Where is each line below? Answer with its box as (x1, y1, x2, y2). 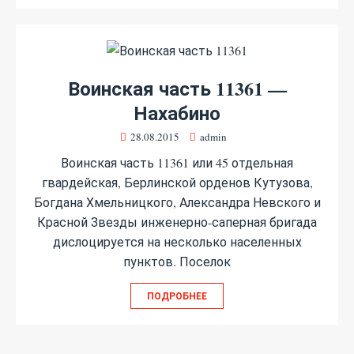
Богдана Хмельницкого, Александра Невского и (33, 194, 321, 210)
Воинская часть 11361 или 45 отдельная (61, 154, 293, 171)
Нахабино (134, 99, 220, 126)
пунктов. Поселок (123, 253, 231, 269)
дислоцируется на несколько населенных (52, 233, 302, 250)
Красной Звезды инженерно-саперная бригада (37, 213, 317, 230)
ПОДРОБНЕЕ (147, 289, 207, 303)
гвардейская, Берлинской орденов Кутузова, (41, 174, 313, 190)
